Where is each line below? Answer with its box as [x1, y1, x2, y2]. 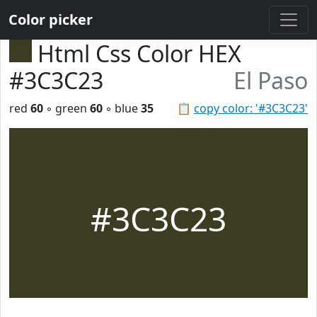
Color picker [8, 10, 93, 29]
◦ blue [103, 100, 141, 116]
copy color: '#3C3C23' [194, 100, 308, 116]
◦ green [43, 100, 90, 116]
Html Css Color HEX [38, 38, 241, 69]
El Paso [234, 65, 308, 96]
